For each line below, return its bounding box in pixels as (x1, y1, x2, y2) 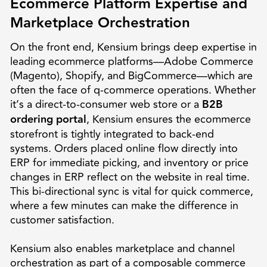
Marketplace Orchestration (10, 11, 190, 34)
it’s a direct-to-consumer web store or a (10, 95, 202, 113)
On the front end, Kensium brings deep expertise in (10, 38, 257, 55)
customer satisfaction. (10, 211, 114, 228)
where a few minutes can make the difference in (10, 197, 238, 214)
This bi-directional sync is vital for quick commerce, (10, 182, 253, 200)
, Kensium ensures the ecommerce (86, 110, 251, 128)
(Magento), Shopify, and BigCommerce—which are (10, 67, 253, 84)
